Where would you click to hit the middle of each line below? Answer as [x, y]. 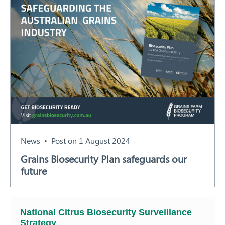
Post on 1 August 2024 [91, 141]
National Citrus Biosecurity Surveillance [106, 213]
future [34, 171]
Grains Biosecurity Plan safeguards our [104, 159]
